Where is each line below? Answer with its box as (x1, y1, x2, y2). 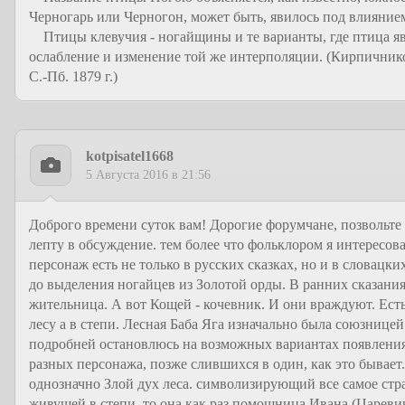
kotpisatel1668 (86, 148, 174, 164)
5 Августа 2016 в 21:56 (86, 168, 211, 182)
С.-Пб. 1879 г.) (29, 69, 118, 84)
